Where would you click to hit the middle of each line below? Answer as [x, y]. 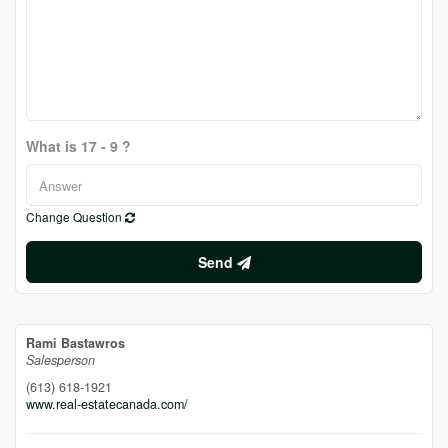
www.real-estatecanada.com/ [107, 404]
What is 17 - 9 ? [78, 146]
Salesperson [60, 360]
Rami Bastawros [75, 343]
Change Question [75, 216]
